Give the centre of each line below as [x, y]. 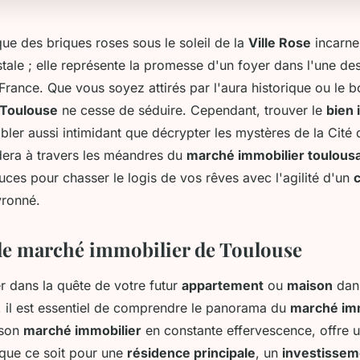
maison [310, 285]
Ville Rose [280, 42]
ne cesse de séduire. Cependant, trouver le [192, 110]
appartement [223, 285]
